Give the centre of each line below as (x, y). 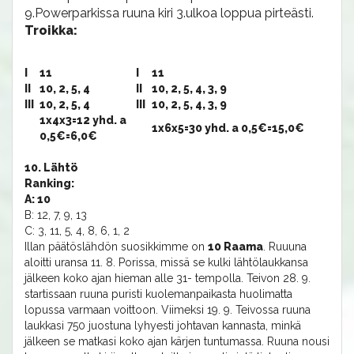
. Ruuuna (285, 247)
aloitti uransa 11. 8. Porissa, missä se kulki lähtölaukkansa (166, 262)
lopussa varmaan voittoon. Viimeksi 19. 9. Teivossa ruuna (168, 310)
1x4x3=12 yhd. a (83, 120)
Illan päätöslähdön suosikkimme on (116, 247)
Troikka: (51, 30)
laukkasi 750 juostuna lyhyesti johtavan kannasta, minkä (163, 326)
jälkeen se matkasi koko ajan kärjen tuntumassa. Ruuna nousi (177, 341)
